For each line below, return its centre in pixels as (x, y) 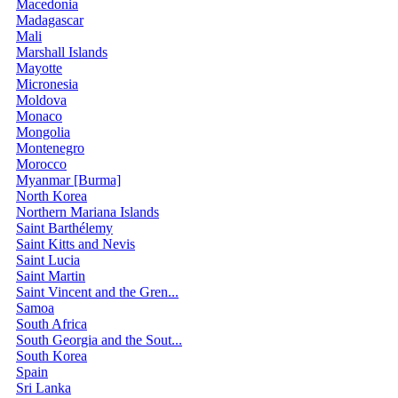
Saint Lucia (48, 260)
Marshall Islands (62, 52)
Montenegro (50, 148)
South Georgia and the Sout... (99, 340)
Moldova (41, 100)
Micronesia (47, 84)
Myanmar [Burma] (68, 180)
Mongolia (43, 132)
